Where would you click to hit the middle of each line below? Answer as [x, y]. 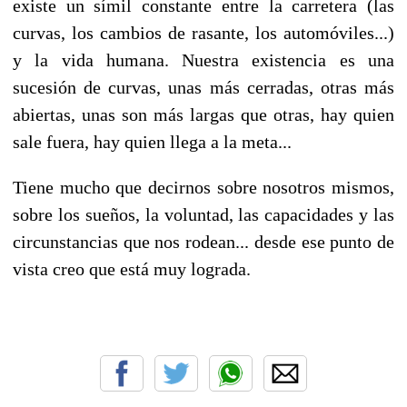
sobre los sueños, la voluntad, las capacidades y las [203, 214]
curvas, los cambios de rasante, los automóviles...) [203, 32]
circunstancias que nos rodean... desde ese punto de [203, 241]
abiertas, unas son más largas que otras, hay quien [203, 114]
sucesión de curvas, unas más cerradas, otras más [203, 87]
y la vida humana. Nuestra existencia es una [203, 60]
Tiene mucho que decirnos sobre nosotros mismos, [203, 187]
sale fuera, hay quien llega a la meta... [152, 141]
